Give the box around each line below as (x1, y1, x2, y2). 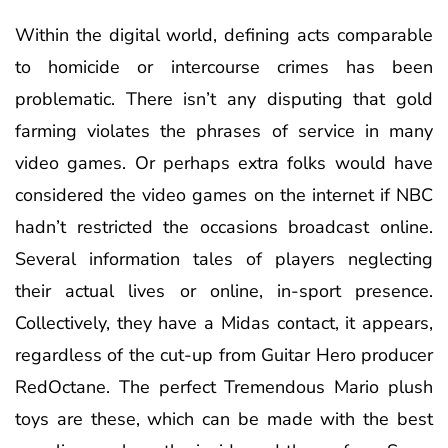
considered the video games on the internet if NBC (15, 182, 433, 207)
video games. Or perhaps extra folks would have (15, 150, 433, 175)
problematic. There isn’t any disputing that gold (15, 86, 433, 111)
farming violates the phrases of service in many (15, 118, 433, 143)
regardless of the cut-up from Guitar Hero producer (15, 342, 433, 367)
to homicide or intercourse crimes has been (15, 54, 433, 79)
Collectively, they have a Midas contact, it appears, (15, 310, 433, 335)
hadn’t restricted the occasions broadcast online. (15, 214, 433, 239)
